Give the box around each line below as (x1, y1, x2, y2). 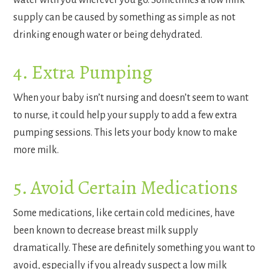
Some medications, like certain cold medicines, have (13, 208, 235, 219)
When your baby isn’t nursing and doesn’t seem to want (13, 92, 249, 104)
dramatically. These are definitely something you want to (13, 243, 256, 254)
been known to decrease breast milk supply (13, 225, 199, 237)
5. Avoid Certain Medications (13, 174, 238, 201)
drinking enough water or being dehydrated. (13, 29, 203, 41)
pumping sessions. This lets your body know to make (13, 127, 238, 139)
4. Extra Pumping (13, 59, 153, 86)
